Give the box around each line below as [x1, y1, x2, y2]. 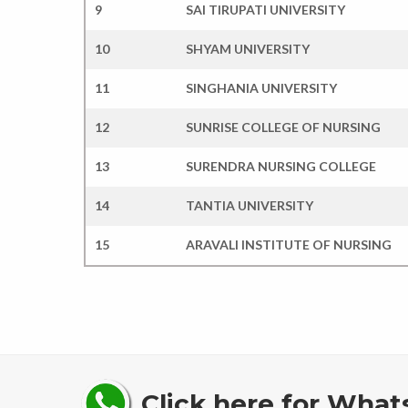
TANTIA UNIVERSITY [186, 197, 313, 213]
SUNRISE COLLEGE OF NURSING [186, 118, 381, 135]
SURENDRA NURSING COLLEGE [186, 158, 376, 174]
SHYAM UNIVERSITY [186, 40, 310, 56]
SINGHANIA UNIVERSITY [186, 79, 337, 96]
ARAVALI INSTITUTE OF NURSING [186, 236, 392, 252]
